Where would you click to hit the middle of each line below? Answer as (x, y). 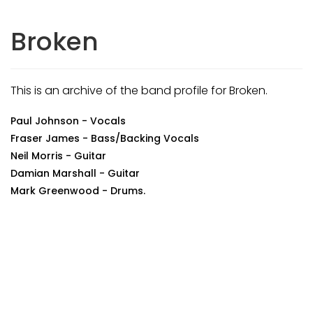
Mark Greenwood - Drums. (78, 191)
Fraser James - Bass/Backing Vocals (105, 138)
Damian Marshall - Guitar (75, 173)
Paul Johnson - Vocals (68, 121)
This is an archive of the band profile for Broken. (139, 90)
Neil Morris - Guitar (58, 156)
